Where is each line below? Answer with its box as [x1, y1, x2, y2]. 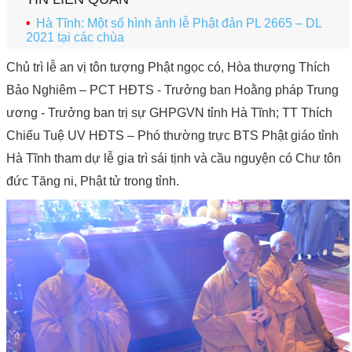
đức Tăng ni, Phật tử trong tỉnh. [6, 174, 179, 188]
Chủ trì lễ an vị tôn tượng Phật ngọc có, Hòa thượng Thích [6, 60, 330, 74]
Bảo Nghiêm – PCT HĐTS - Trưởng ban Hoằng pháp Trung [6, 82, 339, 97]
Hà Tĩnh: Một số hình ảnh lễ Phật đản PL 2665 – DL [35, 16, 321, 30]
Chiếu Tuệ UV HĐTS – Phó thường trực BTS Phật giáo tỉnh [6, 128, 339, 142]
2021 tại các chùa [26, 30, 124, 44]
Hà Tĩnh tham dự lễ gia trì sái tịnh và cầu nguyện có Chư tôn [6, 151, 341, 165]
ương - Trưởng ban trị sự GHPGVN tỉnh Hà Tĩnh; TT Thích [6, 105, 332, 119]
